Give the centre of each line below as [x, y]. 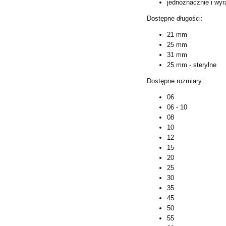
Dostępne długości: [175, 18]
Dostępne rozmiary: [176, 81]
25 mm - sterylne [192, 65]
